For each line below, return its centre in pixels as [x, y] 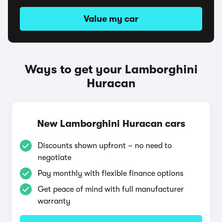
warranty [54, 201]
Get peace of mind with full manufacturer [111, 189]
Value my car [111, 19]
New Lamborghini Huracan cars [111, 124]
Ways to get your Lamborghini [111, 69]
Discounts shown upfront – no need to [105, 146]
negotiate [55, 158]
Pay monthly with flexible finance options [111, 173]
